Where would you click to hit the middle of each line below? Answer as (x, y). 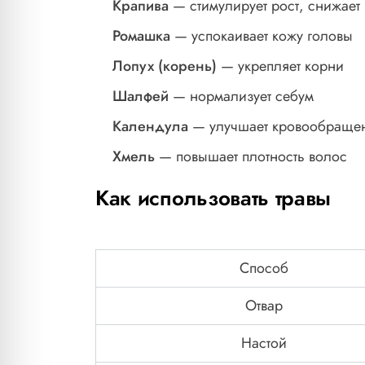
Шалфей (141, 97)
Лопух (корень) (165, 66)
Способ (264, 268)
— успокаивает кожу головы (262, 36)
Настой (264, 343)
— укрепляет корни (280, 66)
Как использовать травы (213, 198)
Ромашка (141, 36)
